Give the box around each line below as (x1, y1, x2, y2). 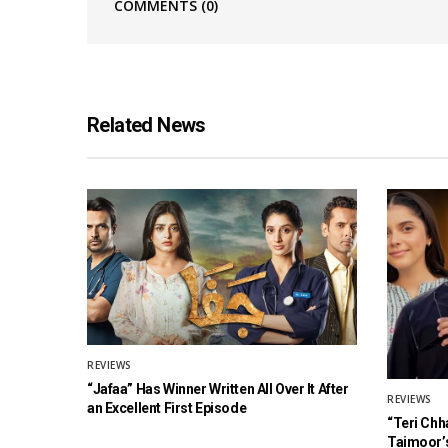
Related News (87, 113, 206, 138)
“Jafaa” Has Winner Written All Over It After (87, 381, 349, 398)
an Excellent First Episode (87, 400, 247, 417)
